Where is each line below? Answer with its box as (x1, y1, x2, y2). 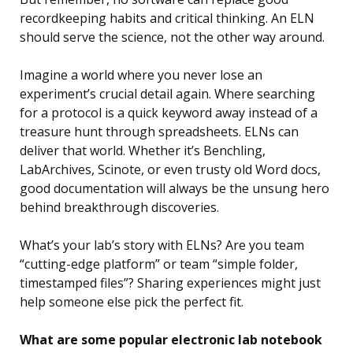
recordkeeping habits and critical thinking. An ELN (20, 9, 314, 28)
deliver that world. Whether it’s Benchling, (20, 142, 266, 160)
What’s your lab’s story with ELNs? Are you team (20, 236, 304, 255)
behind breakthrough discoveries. (20, 199, 219, 217)
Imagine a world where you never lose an (20, 66, 262, 84)
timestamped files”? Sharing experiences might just (20, 274, 321, 292)
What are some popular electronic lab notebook (20, 331, 322, 349)
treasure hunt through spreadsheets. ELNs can (20, 123, 299, 141)
